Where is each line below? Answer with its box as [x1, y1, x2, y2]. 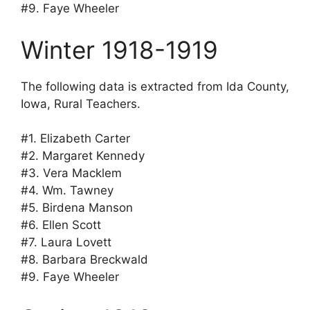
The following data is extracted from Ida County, [21, 79, 289, 93]
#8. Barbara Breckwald [21, 253, 148, 267]
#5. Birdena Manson [21, 201, 133, 215]
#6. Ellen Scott [21, 218, 101, 232]
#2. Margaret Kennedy [21, 149, 145, 163]
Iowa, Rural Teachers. [21, 96, 140, 111]
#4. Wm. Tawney [21, 183, 113, 198]
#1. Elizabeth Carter [21, 131, 130, 146]
